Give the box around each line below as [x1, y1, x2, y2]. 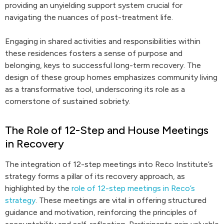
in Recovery [5, 137, 64, 150]
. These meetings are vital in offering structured [35, 195, 206, 205]
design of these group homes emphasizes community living [5, 72, 217, 82]
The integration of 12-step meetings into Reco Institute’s [5, 159, 213, 169]
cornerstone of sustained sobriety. [5, 96, 130, 106]
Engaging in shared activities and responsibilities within [5, 36, 200, 46]
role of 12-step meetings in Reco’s [71, 183, 195, 193]
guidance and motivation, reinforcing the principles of [5, 207, 197, 217]
